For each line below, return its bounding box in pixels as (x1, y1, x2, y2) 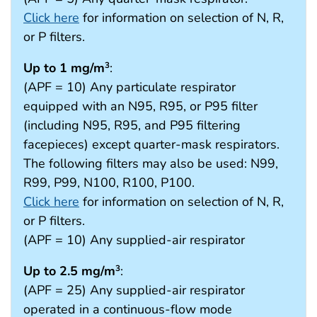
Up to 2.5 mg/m (23, 262, 115, 279)
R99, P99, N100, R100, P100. (23, 173, 195, 191)
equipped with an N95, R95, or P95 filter (23, 97, 258, 115)
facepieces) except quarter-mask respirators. (23, 135, 279, 153)
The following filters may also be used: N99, (23, 154, 278, 172)
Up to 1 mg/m (23, 59, 105, 76)
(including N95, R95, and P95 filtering (23, 116, 241, 134)
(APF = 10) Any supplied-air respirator (23, 231, 245, 248)
